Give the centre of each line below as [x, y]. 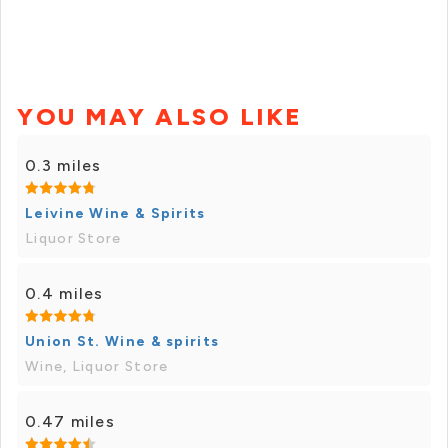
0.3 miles [63, 166]
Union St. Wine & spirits [122, 342]
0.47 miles [70, 422]
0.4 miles [64, 294]
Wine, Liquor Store [97, 367]
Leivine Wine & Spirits [115, 214]
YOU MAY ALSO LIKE [160, 117]
